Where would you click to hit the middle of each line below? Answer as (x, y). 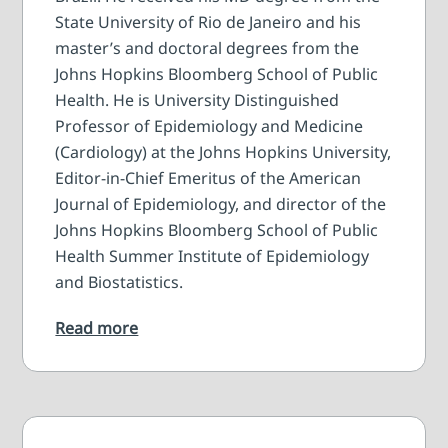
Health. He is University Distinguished (197, 99)
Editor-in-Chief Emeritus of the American (208, 177)
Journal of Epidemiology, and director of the (221, 203)
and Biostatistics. (119, 281)
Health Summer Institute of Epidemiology (212, 255)
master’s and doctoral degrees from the (207, 47)
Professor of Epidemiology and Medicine (209, 125)
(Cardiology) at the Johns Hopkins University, (223, 151)
